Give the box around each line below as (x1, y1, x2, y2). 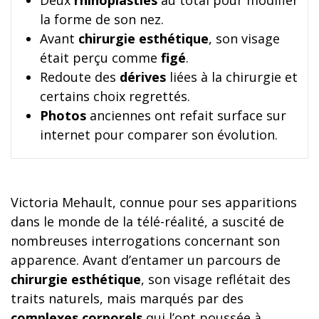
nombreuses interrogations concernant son (11, 231, 280, 249)
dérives (120, 68, 166, 86)
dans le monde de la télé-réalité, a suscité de (11, 212, 284, 230)
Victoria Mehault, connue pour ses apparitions (11, 193, 297, 211)
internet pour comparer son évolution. (40, 126, 278, 144)
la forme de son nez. (40, 11, 164, 28)
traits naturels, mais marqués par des (11, 289, 244, 307)
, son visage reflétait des (141, 270, 291, 288)
